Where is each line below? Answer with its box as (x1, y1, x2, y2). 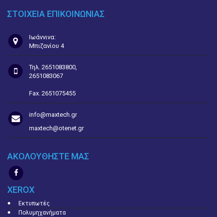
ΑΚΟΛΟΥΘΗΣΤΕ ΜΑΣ (7, 151, 89, 161)
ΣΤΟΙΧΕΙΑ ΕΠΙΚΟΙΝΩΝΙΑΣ (7, 9, 105, 19)
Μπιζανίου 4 (29, 42, 64, 49)
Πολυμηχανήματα (18, 209, 66, 216)
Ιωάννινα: (29, 33, 56, 41)
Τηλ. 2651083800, (29, 63, 77, 71)
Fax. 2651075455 (29, 90, 76, 97)
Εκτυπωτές (18, 200, 50, 207)
